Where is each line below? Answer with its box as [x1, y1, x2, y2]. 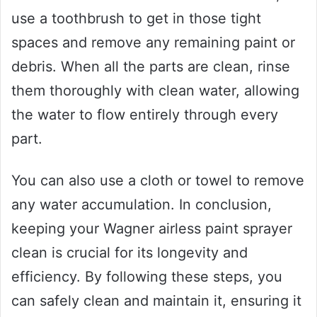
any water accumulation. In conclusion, [11, 196, 272, 214]
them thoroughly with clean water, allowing [11, 82, 299, 100]
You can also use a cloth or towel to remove [11, 172, 304, 190]
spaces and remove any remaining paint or [11, 34, 295, 52]
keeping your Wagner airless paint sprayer [11, 220, 292, 238]
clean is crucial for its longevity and [11, 244, 248, 262]
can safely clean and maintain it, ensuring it [11, 292, 301, 310]
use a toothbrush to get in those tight [11, 10, 261, 28]
